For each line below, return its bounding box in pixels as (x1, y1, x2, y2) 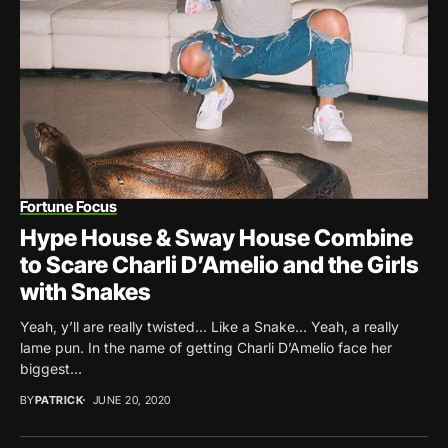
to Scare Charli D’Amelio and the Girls (20, 250, 419, 279)
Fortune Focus (20, 196, 117, 216)
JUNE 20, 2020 (92, 392, 171, 407)
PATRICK (34, 392, 83, 407)
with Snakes (20, 277, 151, 306)
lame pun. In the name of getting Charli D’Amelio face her (20, 338, 392, 356)
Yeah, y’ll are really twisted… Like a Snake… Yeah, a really (20, 317, 399, 335)
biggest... (20, 359, 82, 377)
